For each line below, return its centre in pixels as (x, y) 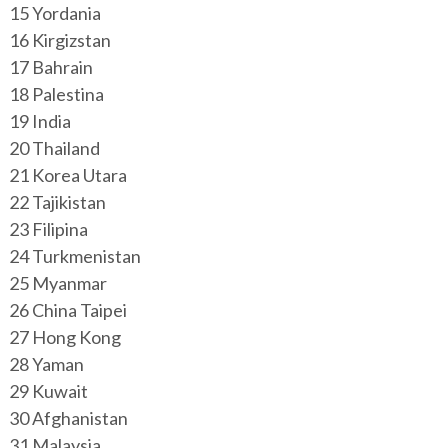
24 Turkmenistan (74, 256)
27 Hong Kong (64, 337)
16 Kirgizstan (59, 40)
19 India (39, 121)
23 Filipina (48, 229)
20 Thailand (54, 148)
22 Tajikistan (57, 202)
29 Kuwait (48, 391)
